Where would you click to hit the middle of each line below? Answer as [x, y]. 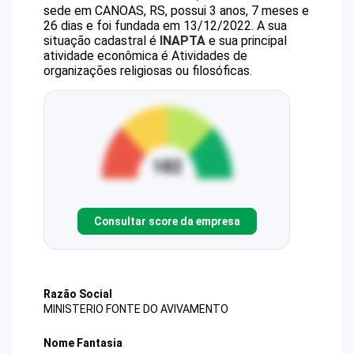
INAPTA [183, 41]
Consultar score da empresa [167, 221]
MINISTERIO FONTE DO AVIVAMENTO [136, 309]
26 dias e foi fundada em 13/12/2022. [149, 26]
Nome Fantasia [83, 343]
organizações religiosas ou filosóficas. [148, 71]
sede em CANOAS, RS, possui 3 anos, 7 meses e [176, 11]
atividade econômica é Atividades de [145, 56]
